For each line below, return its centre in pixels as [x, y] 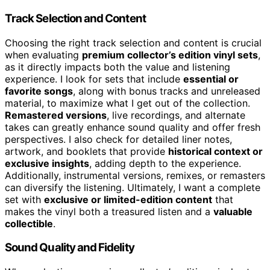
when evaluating [43, 55]
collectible [29, 223]
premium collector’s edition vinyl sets [170, 55]
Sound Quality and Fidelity [70, 248]
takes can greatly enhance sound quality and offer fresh [133, 127]
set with [24, 199]
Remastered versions [56, 115]
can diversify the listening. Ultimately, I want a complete [133, 187]
